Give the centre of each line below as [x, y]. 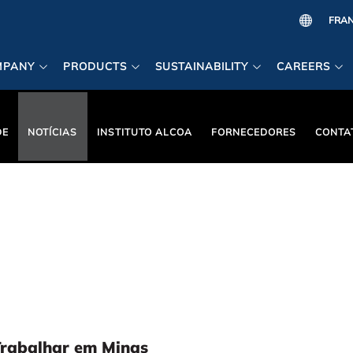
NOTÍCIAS [53, 132]
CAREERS [304, 66]
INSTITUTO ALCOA [144, 132]
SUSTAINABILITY [201, 66]
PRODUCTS [95, 66]
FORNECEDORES [253, 132]
